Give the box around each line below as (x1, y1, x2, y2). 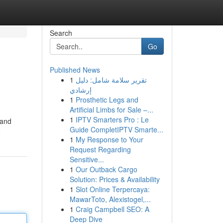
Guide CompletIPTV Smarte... (69, 124, 163, 134)
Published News (49, 65, 100, 75)
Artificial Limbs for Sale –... (69, 105, 153, 114)
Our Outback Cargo (75, 164, 137, 174)
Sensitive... (69, 154, 104, 164)
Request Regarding (69, 144, 131, 154)
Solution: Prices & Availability (69, 174, 160, 184)
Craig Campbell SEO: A (75, 204, 149, 214)
